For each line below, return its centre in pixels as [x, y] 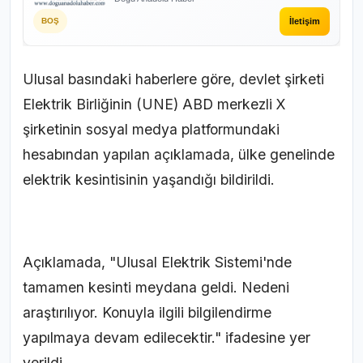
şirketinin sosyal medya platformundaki [151, 129]
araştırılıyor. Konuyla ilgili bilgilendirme [147, 312]
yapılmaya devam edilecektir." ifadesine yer [167, 337]
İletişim [305, 21]
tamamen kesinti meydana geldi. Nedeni [156, 287]
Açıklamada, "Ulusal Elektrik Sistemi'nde [157, 262]
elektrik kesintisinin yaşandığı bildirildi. [149, 179]
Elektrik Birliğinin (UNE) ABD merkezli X [154, 104]
